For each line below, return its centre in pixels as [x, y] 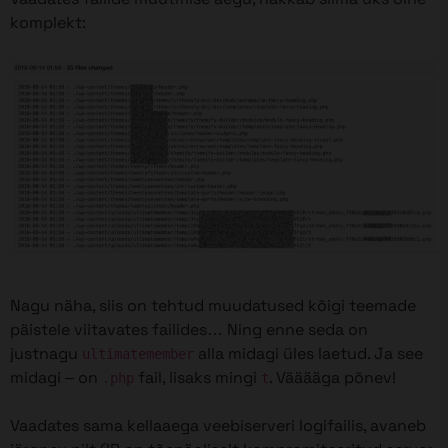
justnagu [46, 354]
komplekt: [48, 23]
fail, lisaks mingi [197, 378]
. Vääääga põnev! [332, 378]
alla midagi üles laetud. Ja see [308, 354]
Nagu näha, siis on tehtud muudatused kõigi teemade [213, 306]
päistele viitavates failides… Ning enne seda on [189, 330]
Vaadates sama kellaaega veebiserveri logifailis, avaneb [218, 426]
